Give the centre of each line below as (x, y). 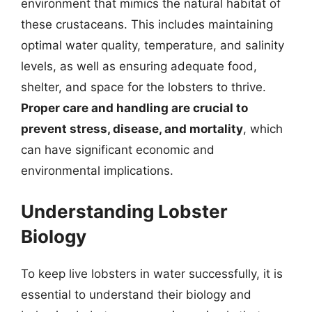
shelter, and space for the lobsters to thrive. (143, 87)
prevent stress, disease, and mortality (132, 129)
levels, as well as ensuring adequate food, (139, 66)
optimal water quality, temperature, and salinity (153, 45)
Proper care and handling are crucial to (134, 108)
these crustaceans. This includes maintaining (147, 24)
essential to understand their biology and (136, 294)
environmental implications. (97, 171)
